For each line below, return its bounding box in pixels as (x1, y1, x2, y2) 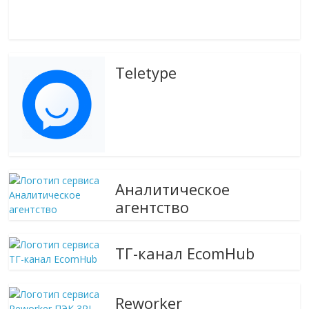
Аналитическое (115, 178, 230, 199)
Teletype (115, 61, 177, 83)
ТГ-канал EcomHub (115, 242, 255, 263)
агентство (115, 196, 190, 217)
